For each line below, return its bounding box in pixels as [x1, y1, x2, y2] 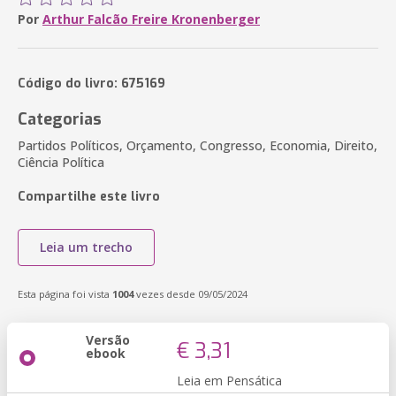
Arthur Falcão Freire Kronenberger [42, 11, 260, 27]
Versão [86, 331, 130, 348]
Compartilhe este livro [18, 188, 160, 205]
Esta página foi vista [18, 287, 112, 301]
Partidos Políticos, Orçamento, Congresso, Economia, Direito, [18, 137, 377, 154]
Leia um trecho [40, 239, 133, 255]
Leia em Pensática [177, 372, 282, 389]
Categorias [18, 109, 102, 130]
